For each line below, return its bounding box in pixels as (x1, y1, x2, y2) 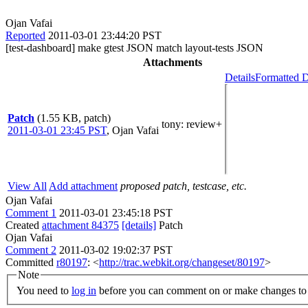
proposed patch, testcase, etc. (120, 179, 247, 192)
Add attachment (49, 179, 118, 192)
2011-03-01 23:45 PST (8, 124, 107, 136)
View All (8, 179, 47, 192)
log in (71, 285, 96, 297)
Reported (5, 29, 45, 41)
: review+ (181, 118, 222, 130)
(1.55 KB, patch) (37, 111, 111, 124)
